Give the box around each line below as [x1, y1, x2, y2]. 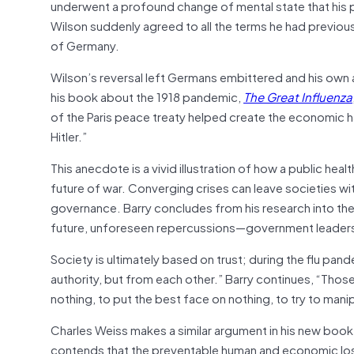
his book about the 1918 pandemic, [51, 86, 243, 106]
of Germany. [51, 35, 122, 55]
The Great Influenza [243, 86, 352, 106]
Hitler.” [51, 126, 89, 145]
